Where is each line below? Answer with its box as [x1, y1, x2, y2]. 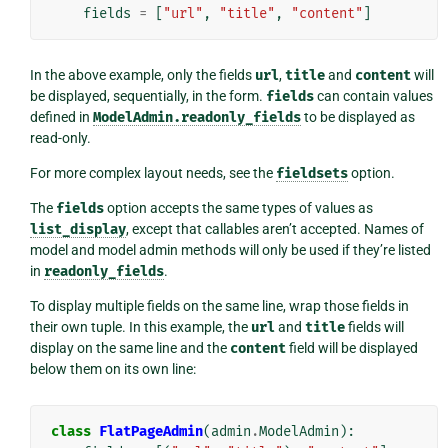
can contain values [313, 88, 433, 105]
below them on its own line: [29, 361, 196, 378]
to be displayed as [300, 109, 415, 126]
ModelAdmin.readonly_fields [92, 109, 301, 127]
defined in [29, 109, 93, 126]
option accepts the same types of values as [103, 200, 373, 217]
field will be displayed [285, 340, 418, 357]
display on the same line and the [29, 340, 230, 357]
